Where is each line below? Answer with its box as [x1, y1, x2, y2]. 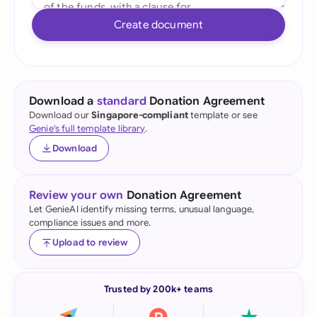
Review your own [29, 188, 124, 202]
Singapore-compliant [91, 109, 189, 121]
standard [96, 94, 147, 108]
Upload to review [52, 236, 128, 248]
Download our [29, 109, 92, 121]
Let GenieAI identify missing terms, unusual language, [29, 203, 255, 215]
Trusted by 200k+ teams [104, 283, 213, 295]
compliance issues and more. [29, 217, 151, 229]
